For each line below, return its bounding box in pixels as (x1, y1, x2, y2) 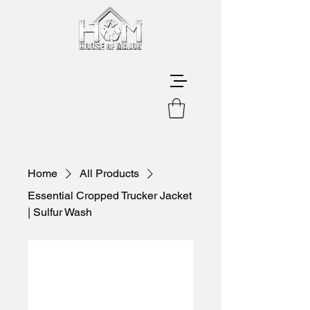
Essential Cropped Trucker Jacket (28, 188, 192, 202)
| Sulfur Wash (28, 205, 92, 219)
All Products (80, 166, 139, 180)
